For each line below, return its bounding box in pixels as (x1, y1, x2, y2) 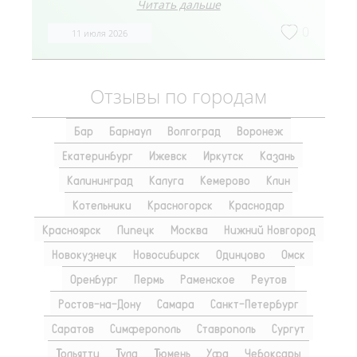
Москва (170, 221, 208, 239)
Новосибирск (133, 245, 200, 264)
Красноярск (41, 221, 101, 239)
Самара (157, 295, 194, 313)
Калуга (149, 171, 184, 190)
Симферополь (110, 320, 181, 338)
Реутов (251, 270, 287, 288)
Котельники (73, 196, 131, 214)
